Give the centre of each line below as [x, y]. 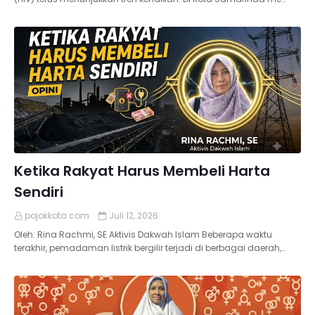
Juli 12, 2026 [134, 216]
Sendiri [39, 192]
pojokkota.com [57, 216]
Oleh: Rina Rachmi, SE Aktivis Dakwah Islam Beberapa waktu [143, 234]
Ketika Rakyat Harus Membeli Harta [142, 171]
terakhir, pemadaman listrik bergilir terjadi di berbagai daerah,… [150, 248]
